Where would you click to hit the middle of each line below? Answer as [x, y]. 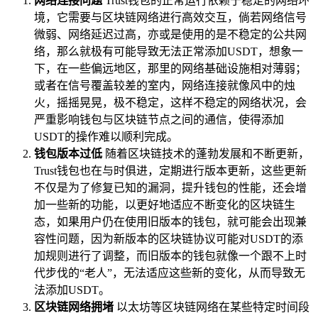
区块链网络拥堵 [74, 307]
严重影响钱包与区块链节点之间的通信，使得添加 [159, 119]
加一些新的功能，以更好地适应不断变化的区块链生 [165, 204]
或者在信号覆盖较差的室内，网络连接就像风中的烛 [165, 85]
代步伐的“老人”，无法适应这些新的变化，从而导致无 [170, 273]
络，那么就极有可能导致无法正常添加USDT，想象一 [169, 51]
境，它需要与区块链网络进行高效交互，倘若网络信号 [170, 17]
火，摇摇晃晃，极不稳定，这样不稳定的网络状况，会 [170, 102]
